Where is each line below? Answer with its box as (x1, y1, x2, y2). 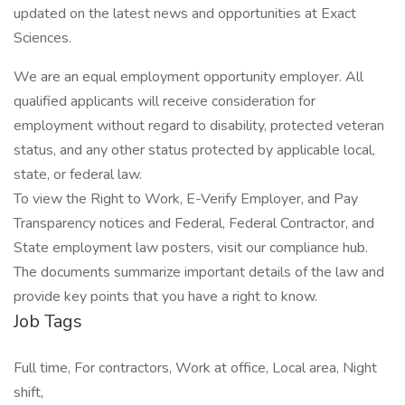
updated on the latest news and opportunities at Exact (14, 4, 356, 24)
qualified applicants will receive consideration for (14, 91, 316, 111)
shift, (14, 382, 43, 402)
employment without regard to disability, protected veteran (14, 116, 384, 136)
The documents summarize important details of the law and (14, 262, 384, 282)
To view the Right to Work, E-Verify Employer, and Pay (14, 189, 358, 209)
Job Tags (14, 309, 82, 334)
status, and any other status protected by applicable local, (14, 140, 375, 160)
